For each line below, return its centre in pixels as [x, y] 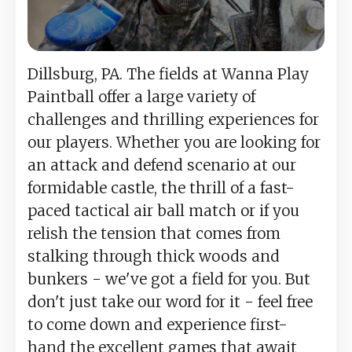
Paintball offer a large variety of [141, 96]
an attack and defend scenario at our [162, 165]
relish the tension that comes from [154, 233]
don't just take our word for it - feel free [170, 301]
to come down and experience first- [158, 324]
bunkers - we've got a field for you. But [169, 279]
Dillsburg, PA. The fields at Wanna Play [168, 73]
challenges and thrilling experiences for [173, 119]
